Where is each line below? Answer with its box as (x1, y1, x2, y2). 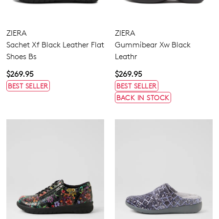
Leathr (115, 52, 137, 62)
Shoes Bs (6, 52, 37, 62)
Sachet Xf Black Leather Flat (6, 40, 104, 50)
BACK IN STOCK (116, 93, 170, 102)
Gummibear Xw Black (115, 40, 191, 50)
